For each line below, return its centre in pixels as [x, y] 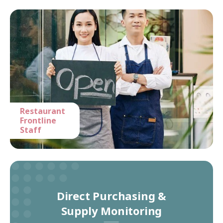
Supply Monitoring [111, 210]
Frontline [38, 121]
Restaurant [43, 111]
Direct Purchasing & [111, 195]
